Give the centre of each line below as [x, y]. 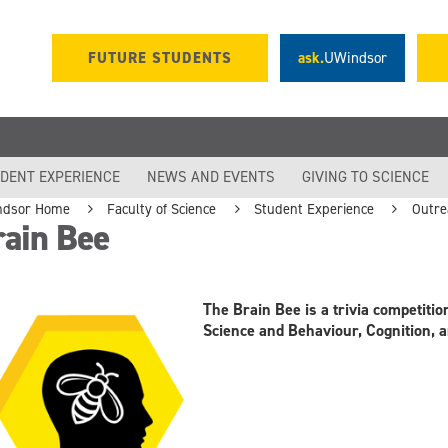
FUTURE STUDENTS [160, 58]
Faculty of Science [162, 208]
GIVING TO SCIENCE [366, 176]
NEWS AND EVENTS [211, 176]
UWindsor [355, 58]
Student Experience [314, 208]
